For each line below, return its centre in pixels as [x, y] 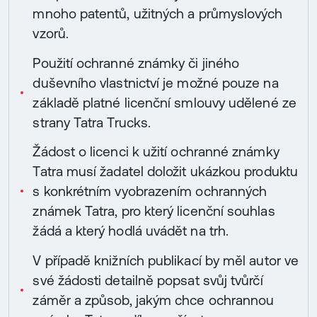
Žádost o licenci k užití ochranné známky [156, 152]
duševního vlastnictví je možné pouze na [156, 82]
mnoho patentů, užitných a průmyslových [158, 14]
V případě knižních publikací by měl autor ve [166, 260]
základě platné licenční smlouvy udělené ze [165, 102]
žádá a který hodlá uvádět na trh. [131, 231]
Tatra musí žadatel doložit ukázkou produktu [165, 172]
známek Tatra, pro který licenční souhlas [154, 211]
